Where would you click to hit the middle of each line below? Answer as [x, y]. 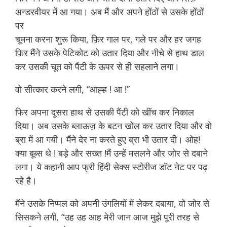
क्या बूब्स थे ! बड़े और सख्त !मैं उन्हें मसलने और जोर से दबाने [111, 153]
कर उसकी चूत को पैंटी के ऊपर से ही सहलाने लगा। [97, 66]
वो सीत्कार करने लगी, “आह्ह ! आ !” [74, 89]
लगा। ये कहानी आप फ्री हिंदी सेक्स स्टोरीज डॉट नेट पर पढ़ [111, 167]
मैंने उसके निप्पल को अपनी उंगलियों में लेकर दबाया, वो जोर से [112, 203]
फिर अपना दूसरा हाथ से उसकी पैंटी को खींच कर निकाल [105, 112]
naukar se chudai [169, 89]
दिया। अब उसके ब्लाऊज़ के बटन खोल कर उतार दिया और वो [113, 126]
